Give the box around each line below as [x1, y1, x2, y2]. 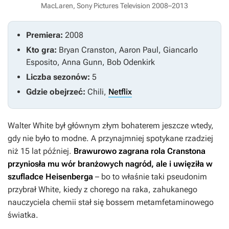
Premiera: [26, 30, 65, 40]
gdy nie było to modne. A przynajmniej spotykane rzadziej [8, 133, 213, 144]
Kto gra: [26, 45, 59, 55]
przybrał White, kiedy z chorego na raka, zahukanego [8, 185, 197, 195]
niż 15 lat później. [8, 146, 74, 156]
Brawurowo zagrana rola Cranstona [74, 146, 205, 156]
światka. [8, 210, 38, 220]
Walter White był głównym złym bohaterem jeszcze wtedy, [8, 121, 214, 131]
